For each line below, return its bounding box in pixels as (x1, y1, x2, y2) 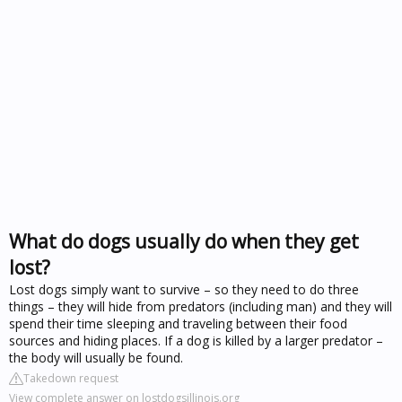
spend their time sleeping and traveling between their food (9, 314, 347, 332)
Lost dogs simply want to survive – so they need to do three (9, 280, 359, 298)
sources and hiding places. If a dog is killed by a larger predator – (9, 331, 383, 349)
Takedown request (23, 370, 118, 386)
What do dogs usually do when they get (9, 228, 359, 254)
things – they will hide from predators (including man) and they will (9, 297, 392, 315)
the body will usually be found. (9, 348, 183, 366)
